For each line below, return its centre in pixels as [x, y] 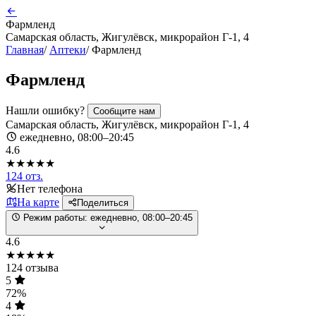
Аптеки [68, 50]
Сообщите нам [124, 111]
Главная [25, 50]
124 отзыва [32, 267]
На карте [38, 202]
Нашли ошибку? [47, 110]
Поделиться [103, 202]
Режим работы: [55, 217]
